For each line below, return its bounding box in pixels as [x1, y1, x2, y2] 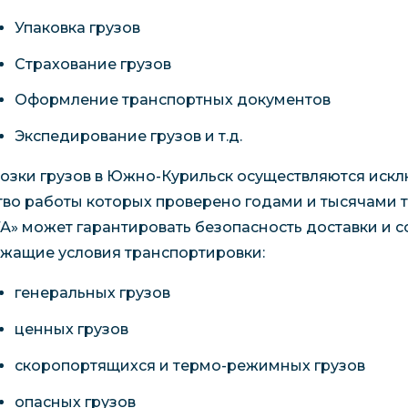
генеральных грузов [14, 284, 170, 302]
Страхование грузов [14, 55, 171, 73]
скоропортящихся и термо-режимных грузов [14, 356, 365, 374]
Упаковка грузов [14, 18, 140, 36]
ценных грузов [14, 321, 128, 339]
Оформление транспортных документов [14, 91, 331, 109]
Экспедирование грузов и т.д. [14, 127, 242, 146]
